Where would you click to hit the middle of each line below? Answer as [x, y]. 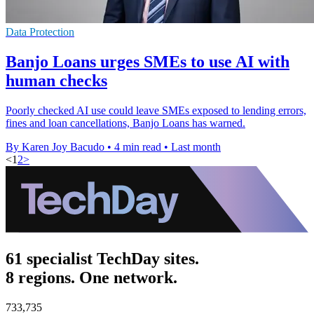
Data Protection [40, 32]
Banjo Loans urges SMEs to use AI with [148, 61]
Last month [196, 146]
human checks [56, 80]
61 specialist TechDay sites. [102, 258]
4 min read [138, 146]
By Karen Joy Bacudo [55, 146]
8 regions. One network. [91, 277]
